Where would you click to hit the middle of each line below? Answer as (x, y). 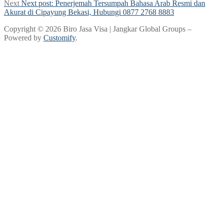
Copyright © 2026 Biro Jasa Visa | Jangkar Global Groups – (98, 29)
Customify (59, 37)
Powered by (24, 37)
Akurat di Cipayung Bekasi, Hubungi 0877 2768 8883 (89, 12)
